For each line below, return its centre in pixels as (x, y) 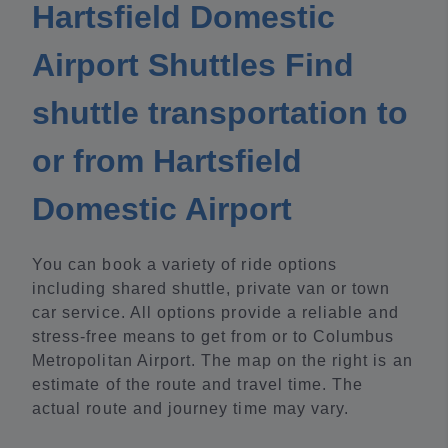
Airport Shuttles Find (193, 65)
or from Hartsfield (167, 161)
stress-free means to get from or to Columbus (213, 337)
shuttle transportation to (220, 113)
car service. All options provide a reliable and (215, 313)
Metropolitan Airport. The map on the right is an (222, 361)
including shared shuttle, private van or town (211, 289)
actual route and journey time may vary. (191, 409)
